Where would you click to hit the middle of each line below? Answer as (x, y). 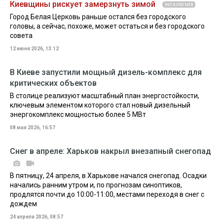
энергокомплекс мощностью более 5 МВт (78, 114)
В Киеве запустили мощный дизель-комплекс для (106, 72)
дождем (23, 204)
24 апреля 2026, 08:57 (37, 217)
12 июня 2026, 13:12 (34, 49)
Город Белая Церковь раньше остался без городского (98, 17)
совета (21, 36)
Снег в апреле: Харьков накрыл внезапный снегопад (110, 151)
